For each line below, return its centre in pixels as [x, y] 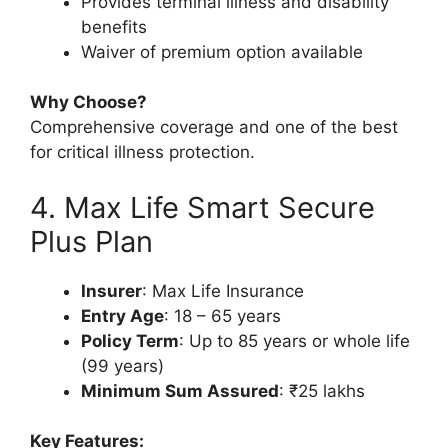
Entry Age [122, 315]
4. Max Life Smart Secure [202, 207]
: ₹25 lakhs [322, 390]
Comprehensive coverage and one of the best [214, 127]
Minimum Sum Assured [180, 390]
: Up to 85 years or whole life [294, 340]
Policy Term [130, 340]
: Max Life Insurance [223, 290]
